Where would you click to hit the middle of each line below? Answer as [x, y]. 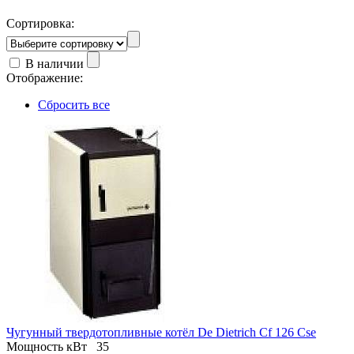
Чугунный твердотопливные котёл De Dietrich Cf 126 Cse [161, 332]
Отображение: [45, 77]
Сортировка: [40, 23]
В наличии [55, 63]
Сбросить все [74, 104]
